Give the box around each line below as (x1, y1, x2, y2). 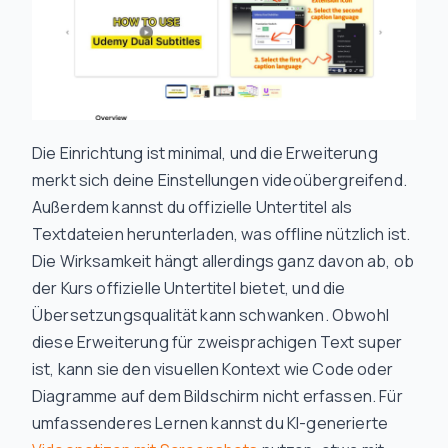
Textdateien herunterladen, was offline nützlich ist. (32, 223, 411, 245)
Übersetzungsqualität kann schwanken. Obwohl (32, 304, 389, 326)
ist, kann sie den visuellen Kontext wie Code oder (32, 358, 393, 380)
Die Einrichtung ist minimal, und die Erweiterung (32, 142, 378, 164)
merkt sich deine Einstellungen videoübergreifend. (32, 169, 407, 191)
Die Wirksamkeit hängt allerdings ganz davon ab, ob (32, 250, 415, 272)
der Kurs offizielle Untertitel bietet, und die (32, 277, 346, 299)
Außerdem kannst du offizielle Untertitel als (32, 196, 353, 218)
